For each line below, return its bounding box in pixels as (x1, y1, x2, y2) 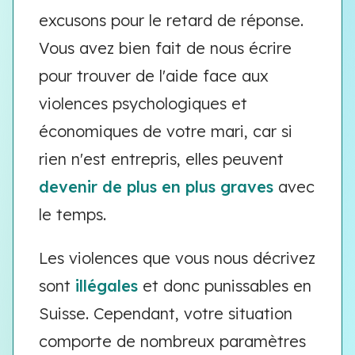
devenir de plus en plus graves (39, 177, 273, 197)
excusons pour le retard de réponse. (39, 10, 303, 30)
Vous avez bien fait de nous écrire (39, 38, 292, 58)
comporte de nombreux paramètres (39, 331, 306, 351)
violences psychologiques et (39, 94, 247, 113)
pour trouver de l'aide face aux (39, 66, 269, 86)
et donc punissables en (138, 276, 311, 296)
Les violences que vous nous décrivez (39, 248, 315, 268)
